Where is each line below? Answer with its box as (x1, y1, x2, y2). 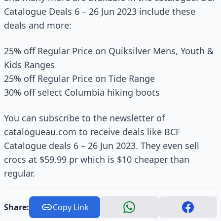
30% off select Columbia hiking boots (4, 86, 160, 98)
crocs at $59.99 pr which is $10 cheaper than (4, 153, 189, 165)
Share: (4, 202, 29, 213)
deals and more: (4, 19, 72, 31)
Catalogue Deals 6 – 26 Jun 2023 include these (4, 5, 195, 17)
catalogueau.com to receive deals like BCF (4, 126, 180, 138)
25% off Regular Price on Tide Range (4, 73, 155, 84)
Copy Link (52, 202, 89, 213)
